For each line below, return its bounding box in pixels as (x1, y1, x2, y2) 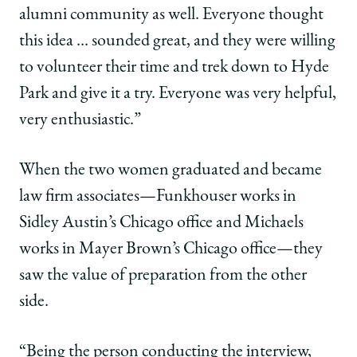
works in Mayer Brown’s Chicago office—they (19, 241, 323, 259)
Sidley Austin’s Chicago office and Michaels (19, 214, 304, 233)
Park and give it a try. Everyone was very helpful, (19, 84, 336, 103)
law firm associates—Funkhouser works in (19, 188, 296, 206)
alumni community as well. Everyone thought (19, 6, 324, 24)
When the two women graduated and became (19, 162, 322, 180)
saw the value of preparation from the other (19, 267, 307, 285)
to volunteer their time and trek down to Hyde (19, 58, 329, 76)
